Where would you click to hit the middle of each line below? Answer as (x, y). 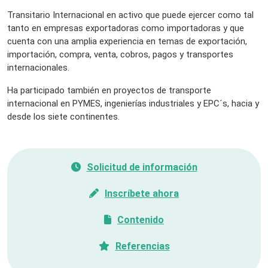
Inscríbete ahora (142, 194)
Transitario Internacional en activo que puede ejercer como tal (130, 15)
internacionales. (38, 68)
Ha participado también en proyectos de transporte (109, 91)
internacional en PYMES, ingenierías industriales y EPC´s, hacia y (133, 104)
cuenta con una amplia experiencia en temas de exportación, (127, 42)
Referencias (142, 246)
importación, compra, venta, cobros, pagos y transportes (120, 55)
